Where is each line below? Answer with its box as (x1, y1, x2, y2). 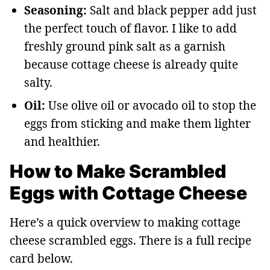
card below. (10, 250, 73, 266)
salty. (24, 74, 52, 90)
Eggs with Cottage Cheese (10, 181, 247, 204)
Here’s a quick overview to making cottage (10, 214, 240, 230)
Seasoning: (24, 2, 87, 18)
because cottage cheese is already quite (24, 56, 238, 72)
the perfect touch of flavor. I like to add (24, 20, 237, 36)
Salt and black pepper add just (87, 2, 257, 18)
